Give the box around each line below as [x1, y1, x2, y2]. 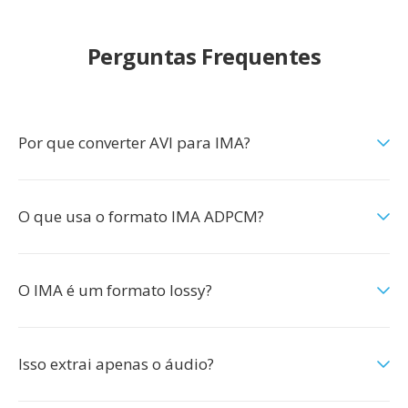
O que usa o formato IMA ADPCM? [18, 206, 264, 227]
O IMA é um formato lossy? [18, 280, 212, 301]
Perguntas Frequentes [87, 41, 321, 71]
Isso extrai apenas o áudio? [18, 353, 214, 374]
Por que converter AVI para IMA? [18, 132, 250, 153]
